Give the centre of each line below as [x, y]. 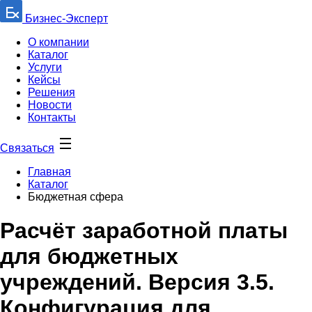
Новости [50, 105]
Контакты [52, 117]
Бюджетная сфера [76, 197]
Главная [49, 172]
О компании [58, 42]
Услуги [45, 67]
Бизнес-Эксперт [65, 18]
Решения [52, 92]
